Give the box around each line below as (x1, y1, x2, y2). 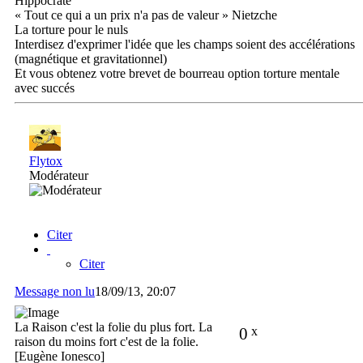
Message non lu (15, 284, 95, 298)
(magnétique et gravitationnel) (15, 52, 167, 66)
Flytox (29, 154, 62, 169)
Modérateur (29, 169, 88, 183)
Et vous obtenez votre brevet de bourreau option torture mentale (15, 66, 340, 81)
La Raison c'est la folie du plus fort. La (15, 319, 212, 334)
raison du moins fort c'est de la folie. (15, 334, 199, 348)
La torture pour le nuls (15, 23, 128, 37)
